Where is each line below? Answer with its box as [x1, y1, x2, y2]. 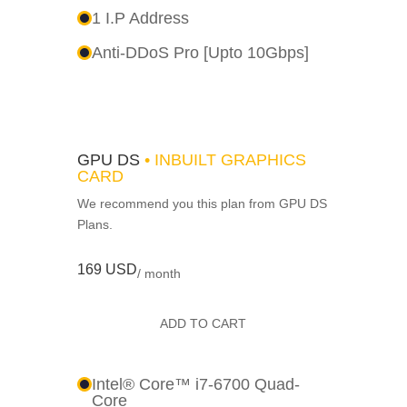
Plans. [76, 216, 113, 232]
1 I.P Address [91, 8, 189, 27]
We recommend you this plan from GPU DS [76, 195, 327, 211]
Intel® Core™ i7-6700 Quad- [91, 374, 300, 393]
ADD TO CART [160, 315, 247, 331]
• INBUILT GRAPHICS [139, 150, 306, 169]
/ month [136, 266, 181, 282]
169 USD [76, 261, 137, 277]
